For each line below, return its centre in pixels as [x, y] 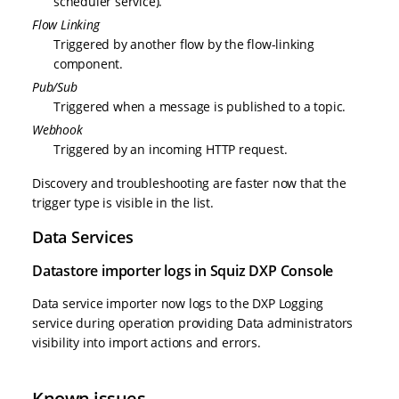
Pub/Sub [55, 87]
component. [89, 64]
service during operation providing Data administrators [193, 323]
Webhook [57, 130]
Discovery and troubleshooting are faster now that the [189, 183]
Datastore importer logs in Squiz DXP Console [183, 271]
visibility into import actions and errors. [147, 343]
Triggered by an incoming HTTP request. [171, 150]
